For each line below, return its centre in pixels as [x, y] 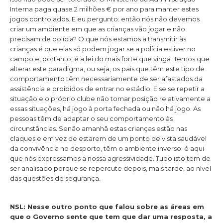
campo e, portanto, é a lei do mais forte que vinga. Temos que [110, 59]
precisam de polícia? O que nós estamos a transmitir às [98, 39]
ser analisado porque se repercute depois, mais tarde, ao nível [111, 168]
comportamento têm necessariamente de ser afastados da [106, 79]
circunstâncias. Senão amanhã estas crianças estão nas [99, 129]
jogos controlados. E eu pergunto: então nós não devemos [105, 19]
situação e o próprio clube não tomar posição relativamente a [110, 99]
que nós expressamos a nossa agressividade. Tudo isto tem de [110, 159]
